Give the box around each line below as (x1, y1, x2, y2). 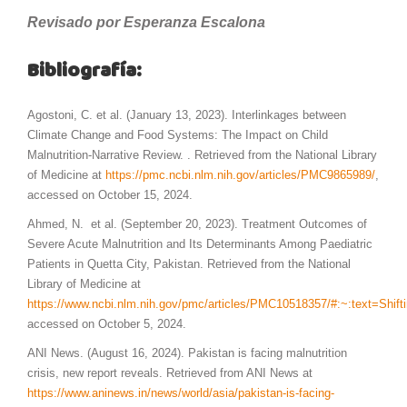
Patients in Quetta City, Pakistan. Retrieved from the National (27, 256, 351, 271)
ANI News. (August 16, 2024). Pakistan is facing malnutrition (27, 345, 347, 360)
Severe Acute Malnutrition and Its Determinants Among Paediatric (27, 236, 372, 251)
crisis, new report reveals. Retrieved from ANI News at (27, 365, 313, 380)
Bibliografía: (27, 52, 142, 93)
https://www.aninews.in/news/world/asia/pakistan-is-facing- (27, 385, 334, 400)
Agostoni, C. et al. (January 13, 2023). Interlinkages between (27, 107, 346, 122)
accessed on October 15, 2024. (27, 187, 193, 202)
